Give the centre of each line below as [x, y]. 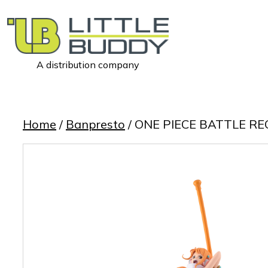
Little [18, 73]
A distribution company [88, 64]
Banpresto [95, 124]
